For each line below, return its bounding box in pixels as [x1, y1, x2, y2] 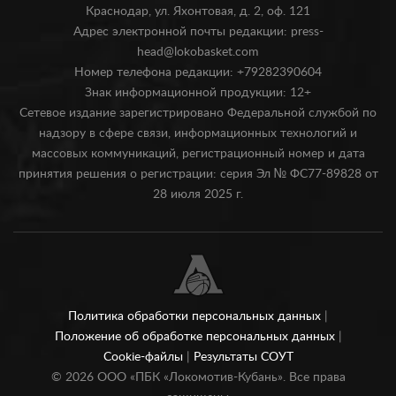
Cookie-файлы [103, 351, 187, 363]
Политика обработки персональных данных [68, 310, 324, 323]
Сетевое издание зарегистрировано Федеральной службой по [19, 107, 377, 119]
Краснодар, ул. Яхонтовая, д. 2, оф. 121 [86, 5, 310, 18]
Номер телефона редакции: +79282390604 [74, 66, 322, 79]
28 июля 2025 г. [153, 188, 243, 201]
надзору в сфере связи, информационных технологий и [39, 127, 357, 140]
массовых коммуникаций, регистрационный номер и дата [31, 148, 365, 160]
